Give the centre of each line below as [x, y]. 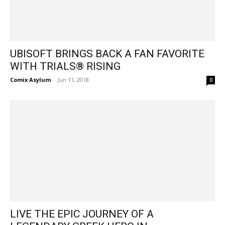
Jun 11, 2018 [73, 80]
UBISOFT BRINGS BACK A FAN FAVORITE [107, 54]
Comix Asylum [30, 80]
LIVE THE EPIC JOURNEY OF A [82, 214]
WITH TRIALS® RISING [65, 67]
